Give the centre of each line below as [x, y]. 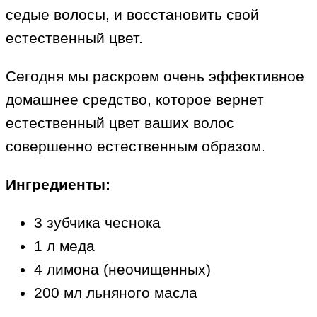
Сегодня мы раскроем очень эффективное [155, 76]
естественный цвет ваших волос [120, 123]
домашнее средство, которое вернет [135, 100]
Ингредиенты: [58, 185]
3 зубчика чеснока [97, 223]
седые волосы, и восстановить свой [132, 15]
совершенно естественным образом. [136, 146]
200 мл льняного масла [116, 293]
